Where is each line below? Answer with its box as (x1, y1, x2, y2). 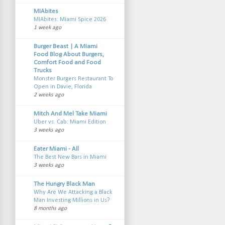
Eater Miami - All (33, 146, 79, 153)
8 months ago (33, 205, 67, 212)
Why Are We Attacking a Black (33, 189, 113, 196)
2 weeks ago (33, 92, 64, 98)
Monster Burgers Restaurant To (33, 76, 113, 82)
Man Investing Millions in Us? (33, 197, 109, 204)
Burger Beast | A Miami (33, 43, 97, 50)
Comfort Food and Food (33, 59, 101, 66)
